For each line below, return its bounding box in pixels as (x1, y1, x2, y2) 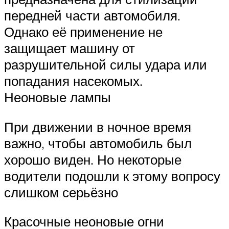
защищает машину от (4, 40, 135, 57)
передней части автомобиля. (4, 7, 180, 24)
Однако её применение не (4, 24, 163, 40)
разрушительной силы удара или (4, 56, 207, 73)
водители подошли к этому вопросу (4, 167, 220, 184)
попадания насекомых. (4, 73, 143, 89)
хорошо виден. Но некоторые (4, 151, 181, 168)
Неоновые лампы (4, 89, 111, 106)
